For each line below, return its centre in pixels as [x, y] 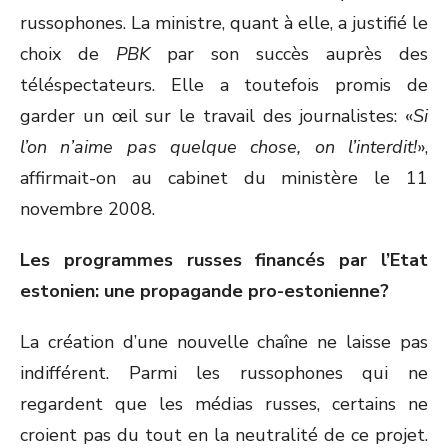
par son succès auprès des [289, 54]
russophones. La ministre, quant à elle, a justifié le [224, 23]
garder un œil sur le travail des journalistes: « [216, 116]
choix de [68, 54]
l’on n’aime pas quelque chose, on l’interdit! [218, 147]
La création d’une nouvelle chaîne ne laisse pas [224, 342]
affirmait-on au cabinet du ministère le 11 [224, 178]
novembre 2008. [87, 209]
